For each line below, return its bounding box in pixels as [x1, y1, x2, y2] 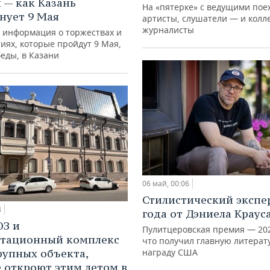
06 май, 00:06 [142, 178, 189, 189]
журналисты [142, 24, 194, 36]
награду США [142, 246, 198, 259]
